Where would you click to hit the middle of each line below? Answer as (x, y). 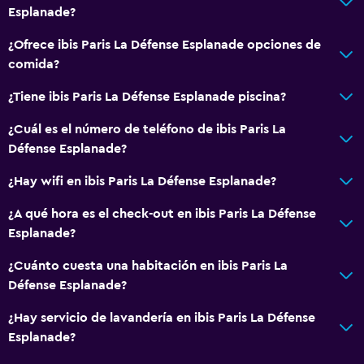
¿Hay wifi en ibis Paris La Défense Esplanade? (142, 181)
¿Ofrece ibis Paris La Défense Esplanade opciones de (165, 44)
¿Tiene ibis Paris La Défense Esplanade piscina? (147, 96)
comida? (34, 64)
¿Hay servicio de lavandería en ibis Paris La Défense (162, 317)
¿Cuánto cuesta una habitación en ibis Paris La (148, 265)
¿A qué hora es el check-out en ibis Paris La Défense (162, 213)
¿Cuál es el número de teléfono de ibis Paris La (147, 129)
